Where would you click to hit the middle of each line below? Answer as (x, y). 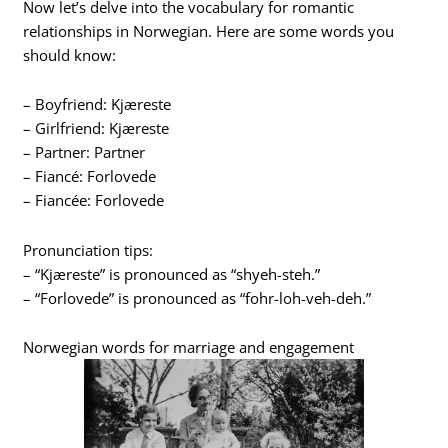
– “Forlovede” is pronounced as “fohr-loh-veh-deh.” (197, 297)
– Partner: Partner (84, 152)
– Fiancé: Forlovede (90, 176)
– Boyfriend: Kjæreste (97, 104)
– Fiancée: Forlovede (94, 200)
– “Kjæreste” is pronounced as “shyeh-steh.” (172, 273)
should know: (70, 54)
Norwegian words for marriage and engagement (189, 347)
